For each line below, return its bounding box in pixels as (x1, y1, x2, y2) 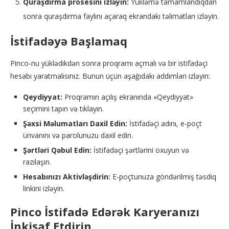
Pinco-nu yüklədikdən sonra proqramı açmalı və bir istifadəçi (10, 58, 208, 68)
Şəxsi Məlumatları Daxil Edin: (23, 119, 127, 128)
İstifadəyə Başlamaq (10, 33, 127, 49)
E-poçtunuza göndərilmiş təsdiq (110, 172, 216, 181)
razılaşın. (23, 157, 51, 167)
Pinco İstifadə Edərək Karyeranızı (10, 204, 199, 219)
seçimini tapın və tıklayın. (23, 104, 104, 113)
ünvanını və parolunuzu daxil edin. (23, 130, 133, 140)
